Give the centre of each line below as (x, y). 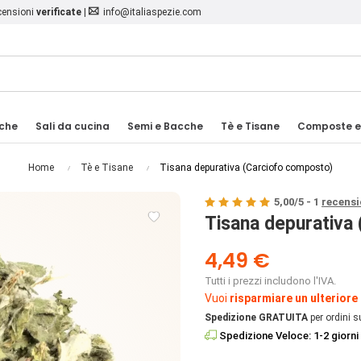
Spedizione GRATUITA (256, 318)
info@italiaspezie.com (152, 12)
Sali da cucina (73, 127)
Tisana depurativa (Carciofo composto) (246, 168)
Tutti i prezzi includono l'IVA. (270, 281)
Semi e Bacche (165, 127)
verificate (59, 12)
